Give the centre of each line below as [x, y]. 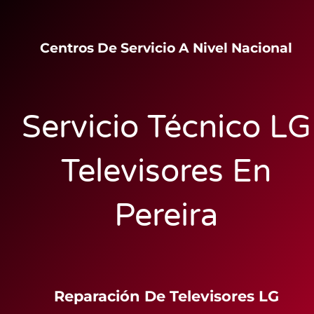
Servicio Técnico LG [166, 127]
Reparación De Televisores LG [166, 296]
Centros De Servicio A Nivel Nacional [166, 48]
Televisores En [166, 171]
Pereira [166, 216]
